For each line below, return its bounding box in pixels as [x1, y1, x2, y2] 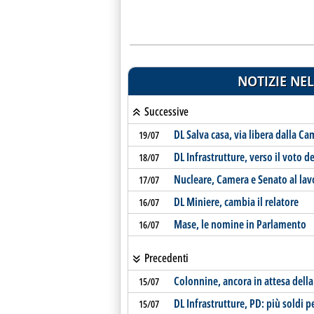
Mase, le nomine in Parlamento [173, 217, 306, 232]
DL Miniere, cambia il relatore [173, 194, 299, 210]
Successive [142, 104, 189, 119]
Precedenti [142, 250, 189, 266]
